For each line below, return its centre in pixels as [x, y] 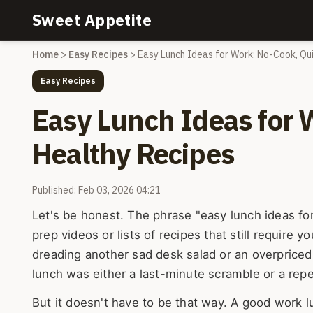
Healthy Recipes [133, 154]
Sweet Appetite [92, 20]
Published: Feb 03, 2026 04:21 [96, 190]
